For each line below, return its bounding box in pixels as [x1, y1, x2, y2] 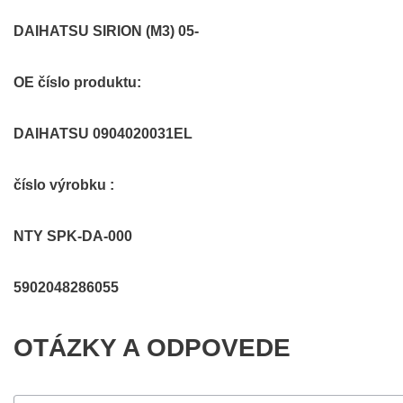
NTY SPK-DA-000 [13, 228, 132, 244]
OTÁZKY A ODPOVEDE [13, 333, 291, 362]
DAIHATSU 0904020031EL [13, 125, 193, 141]
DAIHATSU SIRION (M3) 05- [13, 22, 199, 39]
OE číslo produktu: [13, 74, 141, 90]
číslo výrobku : [13, 176, 114, 193]
